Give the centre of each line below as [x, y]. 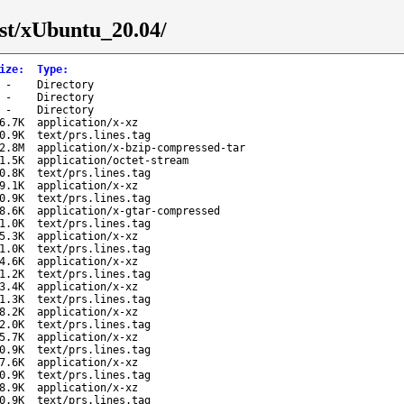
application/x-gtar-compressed [129, 211]
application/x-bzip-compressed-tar [141, 147]
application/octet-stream [113, 160]
